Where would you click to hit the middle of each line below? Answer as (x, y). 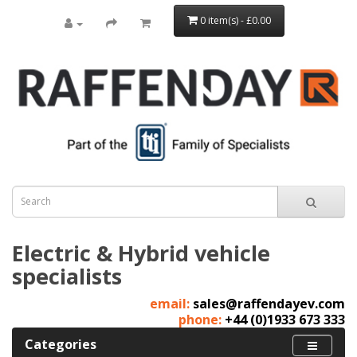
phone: (202, 319)
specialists (67, 276)
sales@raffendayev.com (269, 303)
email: (171, 303)
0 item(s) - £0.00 (235, 20)
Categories (61, 344)
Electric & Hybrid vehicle (141, 253)
